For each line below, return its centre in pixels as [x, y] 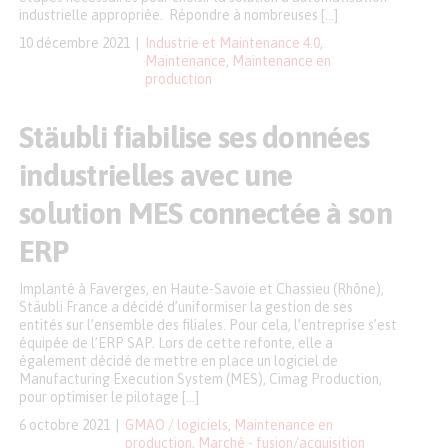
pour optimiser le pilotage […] [109, 397]
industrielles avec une [156, 175]
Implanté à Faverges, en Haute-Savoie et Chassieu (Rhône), [201, 289]
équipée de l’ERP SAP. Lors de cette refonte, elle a [176, 343]
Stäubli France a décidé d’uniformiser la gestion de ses [186, 307]
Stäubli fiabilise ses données [194, 137]
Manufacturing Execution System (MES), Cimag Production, [200, 379]
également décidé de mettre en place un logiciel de [178, 361]
